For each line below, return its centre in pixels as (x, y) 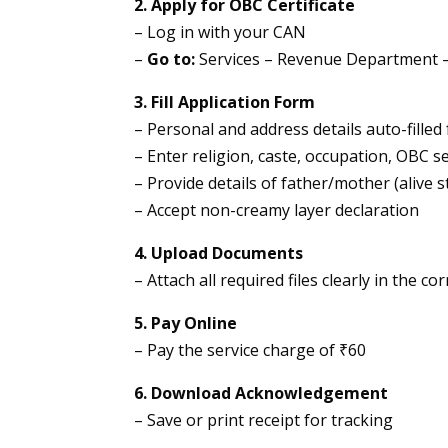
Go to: (171, 59)
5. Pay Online (186, 323)
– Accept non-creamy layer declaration (277, 210)
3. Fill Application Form (225, 102)
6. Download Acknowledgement (261, 393)
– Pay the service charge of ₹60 (250, 350)
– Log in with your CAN (220, 32)
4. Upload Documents (219, 253)
